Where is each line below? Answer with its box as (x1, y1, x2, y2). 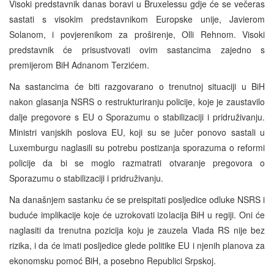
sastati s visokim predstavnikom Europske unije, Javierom (9, 12, 265, 25)
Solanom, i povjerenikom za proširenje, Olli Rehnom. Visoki (9, 28, 265, 40)
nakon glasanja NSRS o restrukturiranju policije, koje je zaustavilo (9, 95, 265, 108)
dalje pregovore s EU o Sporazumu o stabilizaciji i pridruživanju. (9, 110, 265, 123)
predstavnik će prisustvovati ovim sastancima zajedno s (9, 43, 265, 56)
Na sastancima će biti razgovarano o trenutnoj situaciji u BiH (9, 80, 265, 92)
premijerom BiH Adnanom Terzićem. (9, 58, 149, 71)
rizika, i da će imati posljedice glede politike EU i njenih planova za (9, 239, 265, 251)
